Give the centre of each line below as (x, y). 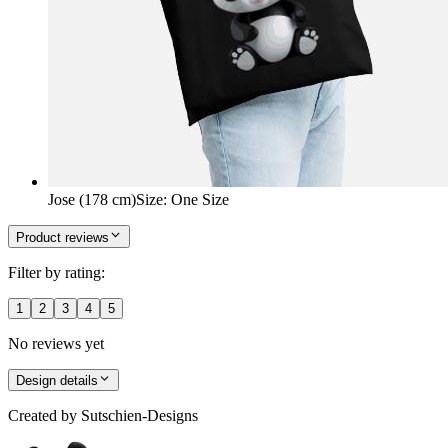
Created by (42, 416)
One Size (200, 200)
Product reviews (62, 237)
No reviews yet (56, 343)
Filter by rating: (56, 272)
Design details (57, 381)
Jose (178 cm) (92, 200)
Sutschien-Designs (139, 416)
